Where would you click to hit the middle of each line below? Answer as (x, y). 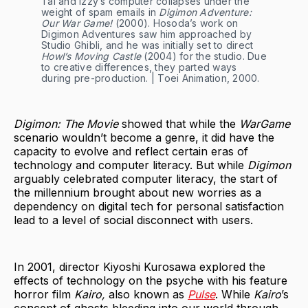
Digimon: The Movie (68, 124)
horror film (44, 295)
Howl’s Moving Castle (91, 56)
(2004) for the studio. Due (204, 56)
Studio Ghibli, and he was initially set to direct (147, 45)
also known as (148, 295)
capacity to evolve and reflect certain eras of (131, 152)
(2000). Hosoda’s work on (175, 23)
